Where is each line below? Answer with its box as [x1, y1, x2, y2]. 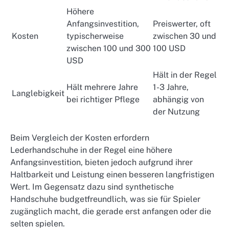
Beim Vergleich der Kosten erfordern [10, 133, 149, 143]
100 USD [153, 43, 186, 54]
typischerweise [66, 31, 124, 41]
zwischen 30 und [153, 31, 216, 41]
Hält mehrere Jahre [66, 82, 138, 93]
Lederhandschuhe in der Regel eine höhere [10, 145, 172, 155]
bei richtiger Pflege [66, 95, 140, 105]
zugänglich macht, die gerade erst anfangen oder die [10, 207, 211, 217]
